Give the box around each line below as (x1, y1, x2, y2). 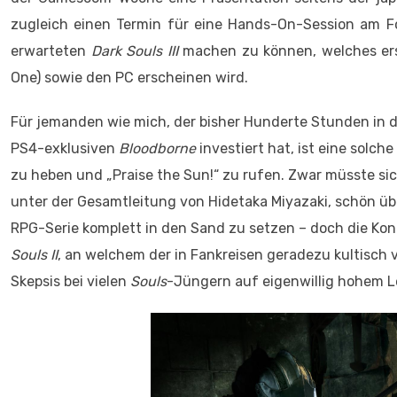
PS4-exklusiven (11, 140, 119, 158)
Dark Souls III (90, 43, 178, 60)
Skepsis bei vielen (11, 273, 130, 291)
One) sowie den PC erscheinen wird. (11, 69, 248, 87)
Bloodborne (119, 140, 196, 158)
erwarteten (11, 43, 91, 60)
